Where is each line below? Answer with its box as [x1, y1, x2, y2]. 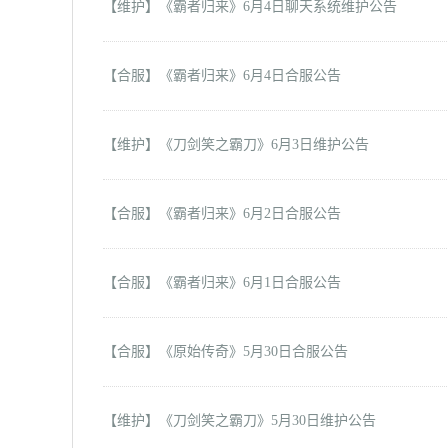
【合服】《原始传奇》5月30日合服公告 [103, 344, 348, 359]
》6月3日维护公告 [257, 137, 369, 152]
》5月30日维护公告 [257, 413, 376, 428]
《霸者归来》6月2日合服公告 [159, 206, 341, 221]
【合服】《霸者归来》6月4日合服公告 [103, 68, 341, 83]
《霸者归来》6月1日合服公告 [159, 275, 341, 290]
